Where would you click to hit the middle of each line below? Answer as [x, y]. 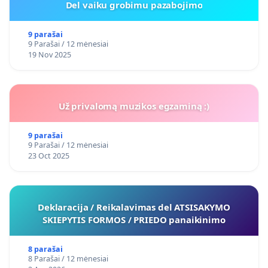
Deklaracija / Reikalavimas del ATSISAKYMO [134, 207]
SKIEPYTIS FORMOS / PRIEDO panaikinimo [134, 220]
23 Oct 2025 [48, 156]
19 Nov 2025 [49, 55]
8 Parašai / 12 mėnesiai [68, 259]
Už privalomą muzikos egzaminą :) [134, 106]
